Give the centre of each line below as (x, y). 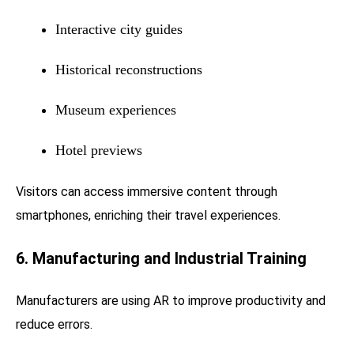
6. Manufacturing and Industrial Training (161, 258)
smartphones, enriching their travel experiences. (148, 215)
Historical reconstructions (129, 69)
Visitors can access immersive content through (147, 191)
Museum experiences (116, 109)
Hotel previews (99, 150)
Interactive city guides (119, 29)
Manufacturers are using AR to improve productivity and (171, 300)
